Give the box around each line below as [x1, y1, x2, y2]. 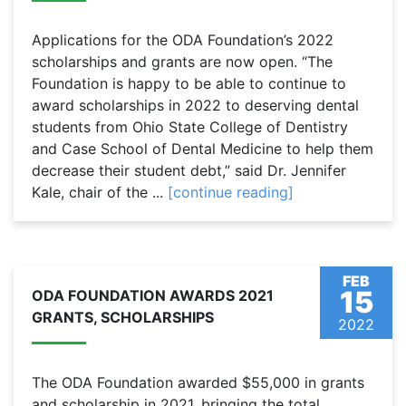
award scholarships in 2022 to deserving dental [32, 96, 359, 115]
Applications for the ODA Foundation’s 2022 [32, 31, 333, 50]
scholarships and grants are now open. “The [32, 53, 333, 72]
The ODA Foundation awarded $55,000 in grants [32, 373, 364, 392]
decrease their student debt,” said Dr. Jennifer [32, 161, 346, 180]
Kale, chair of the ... [32, 183, 168, 202]
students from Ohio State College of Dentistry [32, 118, 348, 137]
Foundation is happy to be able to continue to [32, 74, 346, 93]
